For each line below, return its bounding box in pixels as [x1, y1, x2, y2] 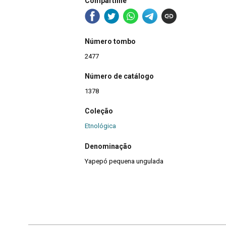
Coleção [85, 107, 113, 116]
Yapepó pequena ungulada [85, 157, 163, 165]
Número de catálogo [85, 72, 154, 81]
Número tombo [85, 37, 136, 45]
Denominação [85, 142, 132, 150]
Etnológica [85, 122, 116, 130]
